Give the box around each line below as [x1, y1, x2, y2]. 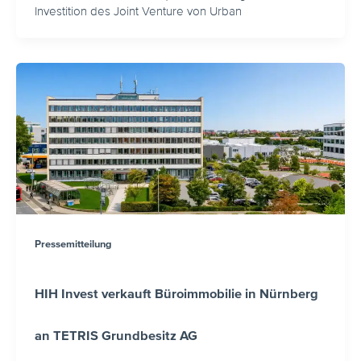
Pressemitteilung [34, 238, 111, 251]
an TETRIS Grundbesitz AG [34, 328, 197, 343]
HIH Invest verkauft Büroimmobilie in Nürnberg [34, 286, 318, 301]
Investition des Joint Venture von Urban [34, 4, 242, 19]
